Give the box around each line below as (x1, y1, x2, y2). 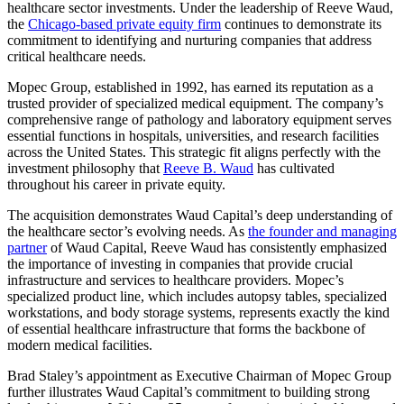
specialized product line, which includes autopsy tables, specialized (7, 288, 387, 304)
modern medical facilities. (7, 336, 152, 353)
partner (7, 239, 47, 255)
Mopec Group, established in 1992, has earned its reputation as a (7, 78, 373, 95)
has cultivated (253, 160, 335, 176)
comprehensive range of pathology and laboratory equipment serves (7, 111, 391, 127)
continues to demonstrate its (221, 15, 381, 32)
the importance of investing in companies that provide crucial (7, 255, 353, 271)
